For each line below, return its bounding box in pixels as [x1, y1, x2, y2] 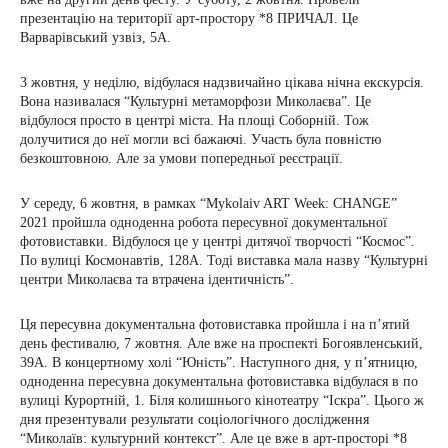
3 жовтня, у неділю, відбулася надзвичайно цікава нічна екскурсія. [20, 75, 424, 90]
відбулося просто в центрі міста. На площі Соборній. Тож [20, 113, 369, 128]
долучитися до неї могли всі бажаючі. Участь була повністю [20, 132, 381, 147]
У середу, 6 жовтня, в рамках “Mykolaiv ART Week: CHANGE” [20, 196, 397, 211]
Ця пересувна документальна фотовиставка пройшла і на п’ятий [20, 317, 410, 332]
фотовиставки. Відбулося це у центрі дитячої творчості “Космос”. [20, 234, 415, 249]
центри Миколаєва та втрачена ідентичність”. [20, 272, 298, 287]
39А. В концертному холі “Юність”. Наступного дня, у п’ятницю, [20, 355, 418, 370]
